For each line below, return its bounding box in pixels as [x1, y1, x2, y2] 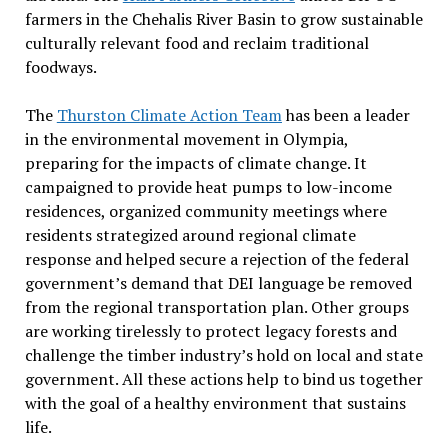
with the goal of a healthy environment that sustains [24, 392, 406, 415]
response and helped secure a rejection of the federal [24, 248, 409, 271]
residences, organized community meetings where [24, 200, 387, 223]
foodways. [24, 56, 97, 79]
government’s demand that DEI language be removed [24, 272, 412, 295]
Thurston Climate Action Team [56, 104, 282, 127]
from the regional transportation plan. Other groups [24, 296, 409, 319]
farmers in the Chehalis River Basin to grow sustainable [24, 8, 423, 31]
